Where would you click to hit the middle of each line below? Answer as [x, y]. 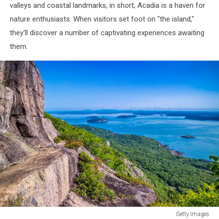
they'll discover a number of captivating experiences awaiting [107, 33]
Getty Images [193, 214]
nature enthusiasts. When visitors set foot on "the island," [102, 19]
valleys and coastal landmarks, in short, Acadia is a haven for [108, 6]
